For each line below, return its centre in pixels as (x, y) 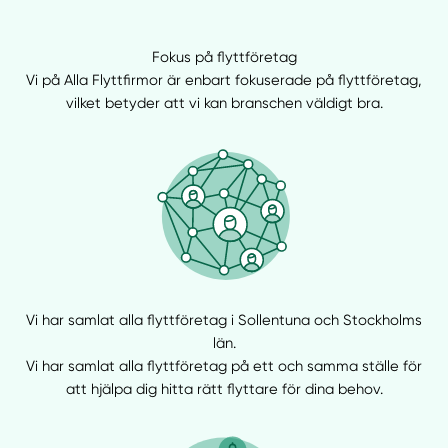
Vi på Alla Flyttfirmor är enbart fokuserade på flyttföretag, (224, 80)
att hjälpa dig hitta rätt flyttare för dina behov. (224, 388)
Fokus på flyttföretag (224, 57)
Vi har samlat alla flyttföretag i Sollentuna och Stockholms (224, 319)
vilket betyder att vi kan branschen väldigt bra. (224, 103)
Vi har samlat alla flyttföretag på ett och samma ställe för (224, 365)
